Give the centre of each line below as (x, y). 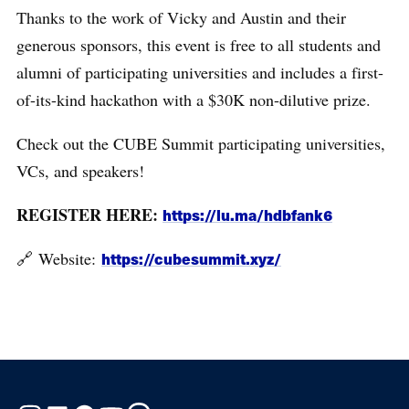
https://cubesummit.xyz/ (191, 259)
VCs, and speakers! (80, 171)
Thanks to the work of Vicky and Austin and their (181, 17)
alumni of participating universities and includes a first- (200, 72)
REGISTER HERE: (89, 215)
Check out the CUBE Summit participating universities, (201, 144)
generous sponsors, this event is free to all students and (199, 44)
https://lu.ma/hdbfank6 (247, 215)
